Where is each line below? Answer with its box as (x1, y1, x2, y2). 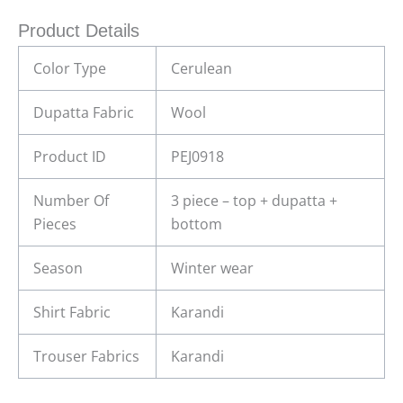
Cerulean (171, 58, 232, 78)
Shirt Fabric (33, 301, 111, 322)
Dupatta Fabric (33, 102, 134, 122)
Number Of (33, 190, 109, 210)
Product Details (18, 20, 139, 40)
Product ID (33, 146, 106, 166)
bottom (171, 213, 222, 234)
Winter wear (171, 257, 254, 278)
